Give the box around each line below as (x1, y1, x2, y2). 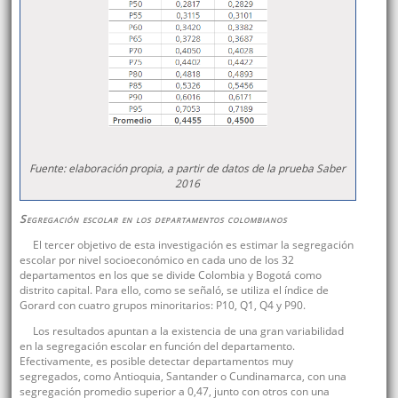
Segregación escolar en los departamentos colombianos (19, 211, 287, 227)
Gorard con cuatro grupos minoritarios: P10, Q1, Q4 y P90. (19, 297, 306, 313)
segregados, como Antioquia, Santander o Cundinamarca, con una (19, 368, 346, 384)
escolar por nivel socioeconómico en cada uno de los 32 (19, 251, 294, 267)
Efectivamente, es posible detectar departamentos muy (19, 353, 293, 369)
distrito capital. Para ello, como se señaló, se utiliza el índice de (19, 282, 329, 298)
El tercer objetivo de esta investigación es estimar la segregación (32, 236, 354, 252)
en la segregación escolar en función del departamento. (19, 338, 295, 354)
